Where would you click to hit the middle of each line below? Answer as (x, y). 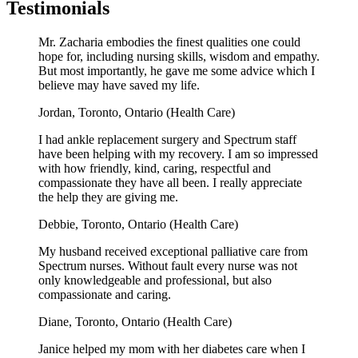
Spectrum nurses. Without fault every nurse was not (168, 266)
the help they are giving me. (108, 197)
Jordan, (58, 113)
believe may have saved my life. (119, 86)
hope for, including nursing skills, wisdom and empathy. (179, 57)
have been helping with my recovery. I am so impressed (178, 154)
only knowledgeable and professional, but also (155, 280)
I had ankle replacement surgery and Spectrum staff (167, 140)
